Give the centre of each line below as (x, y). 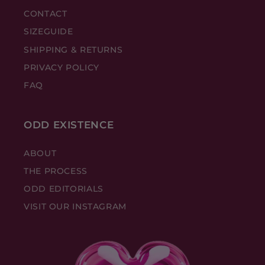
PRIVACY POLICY (62, 68)
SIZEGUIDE (49, 32)
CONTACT (46, 14)
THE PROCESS (56, 171)
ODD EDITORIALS (64, 189)
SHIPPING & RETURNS (73, 49)
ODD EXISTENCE (69, 125)
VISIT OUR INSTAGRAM (75, 207)
